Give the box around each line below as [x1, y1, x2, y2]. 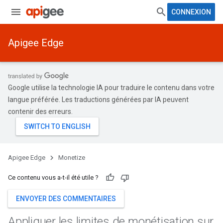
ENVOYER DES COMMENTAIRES [16, 195, 116, 203]
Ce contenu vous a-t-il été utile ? [8, 174, 99, 181]
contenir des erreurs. [8, 108, 73, 115]
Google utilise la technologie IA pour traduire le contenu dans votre [8, 84, 215, 92]
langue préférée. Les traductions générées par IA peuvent [8, 96, 189, 104]
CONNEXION [171, 8, 211, 16]
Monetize [58, 154, 85, 161]
